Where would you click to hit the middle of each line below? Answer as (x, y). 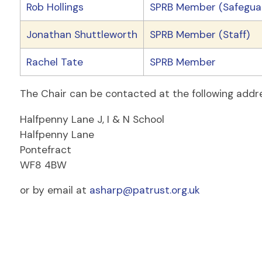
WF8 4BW (43, 165)
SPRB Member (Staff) (199, 34)
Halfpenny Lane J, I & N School (92, 119)
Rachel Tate (54, 62)
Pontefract (45, 149)
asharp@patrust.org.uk (144, 190)
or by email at (54, 190)
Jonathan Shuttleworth (82, 34)
